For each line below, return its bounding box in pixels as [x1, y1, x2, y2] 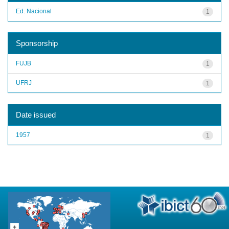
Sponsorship [16, 38, 58, 48]
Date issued [16, 110, 56, 119]
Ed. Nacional [16, 7, 52, 15]
